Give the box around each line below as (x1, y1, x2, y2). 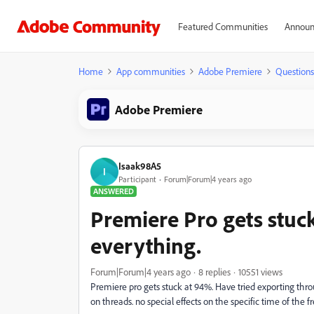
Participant (118, 173, 156, 184)
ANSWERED (93, 186, 134, 196)
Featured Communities (177, 20, 268, 32)
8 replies (198, 266, 231, 278)
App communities (116, 65, 185, 77)
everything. (90, 231, 201, 259)
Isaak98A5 (118, 159, 161, 172)
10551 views (238, 266, 282, 278)
